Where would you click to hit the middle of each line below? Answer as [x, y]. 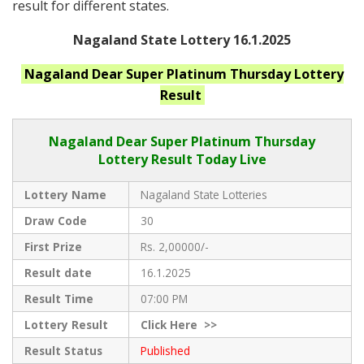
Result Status [63, 350]
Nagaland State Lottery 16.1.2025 [182, 39]
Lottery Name [65, 194]
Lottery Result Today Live [182, 159]
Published [165, 350]
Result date [58, 272]
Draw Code [55, 220]
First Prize [53, 246]
